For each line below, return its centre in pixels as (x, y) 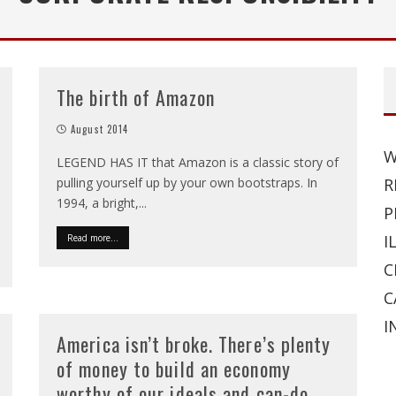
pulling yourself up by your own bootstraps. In (187, 183)
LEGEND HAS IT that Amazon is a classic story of (198, 162)
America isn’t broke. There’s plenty (194, 344)
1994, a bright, (98, 203)
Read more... (93, 238)
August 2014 (100, 129)
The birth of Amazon (136, 97)
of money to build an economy (174, 369)
